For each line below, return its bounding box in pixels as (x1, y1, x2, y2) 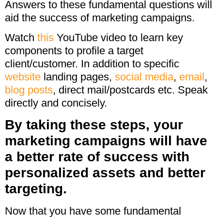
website (5, 71, 41, 83)
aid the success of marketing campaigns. (5, 11, 195, 24)
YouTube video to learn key (54, 31, 183, 44)
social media (115, 71, 173, 83)
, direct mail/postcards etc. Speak (53, 84, 208, 96)
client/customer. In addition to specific (5, 58, 179, 70)
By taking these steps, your (5, 117, 183, 132)
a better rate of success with (5, 149, 189, 164)
